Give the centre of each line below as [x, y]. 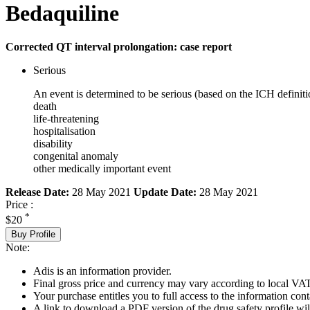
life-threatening [66, 119]
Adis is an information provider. [102, 271]
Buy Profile [33, 234]
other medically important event [102, 169]
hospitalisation [64, 131]
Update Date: [165, 192]
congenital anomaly [76, 156]
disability [53, 144]
